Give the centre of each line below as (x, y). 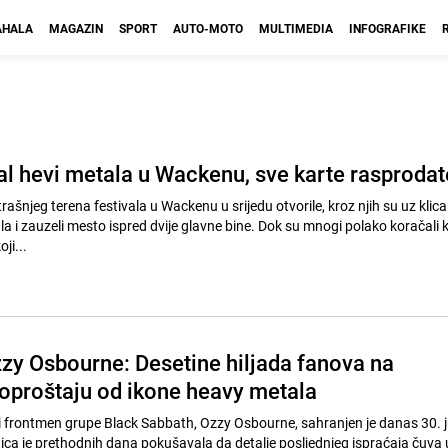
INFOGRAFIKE (387, 28)
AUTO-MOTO (208, 28)
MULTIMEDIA (296, 28)
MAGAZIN (76, 28)
